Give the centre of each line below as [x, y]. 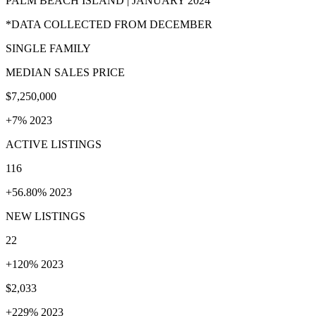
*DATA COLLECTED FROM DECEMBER [109, 24]
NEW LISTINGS [45, 216]
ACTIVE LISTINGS [54, 144]
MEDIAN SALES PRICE [65, 72]
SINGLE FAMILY [48, 48]
